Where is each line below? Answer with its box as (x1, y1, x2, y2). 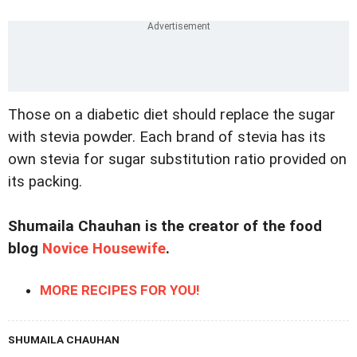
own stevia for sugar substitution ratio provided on (8, 150, 347, 168)
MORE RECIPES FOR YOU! (40, 281, 200, 298)
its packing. (8, 172, 82, 190)
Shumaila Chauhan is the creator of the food (8, 217, 322, 235)
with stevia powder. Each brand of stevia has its (8, 127, 326, 146)
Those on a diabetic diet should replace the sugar (8, 105, 335, 124)
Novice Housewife (42, 239, 166, 257)
